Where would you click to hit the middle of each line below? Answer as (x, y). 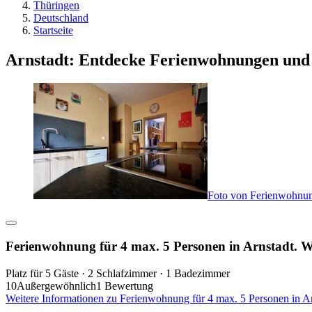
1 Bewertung (125, 286)
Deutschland (61, 17)
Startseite (53, 30)
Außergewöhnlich (56, 286)
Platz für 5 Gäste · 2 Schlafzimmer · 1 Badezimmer (118, 273)
